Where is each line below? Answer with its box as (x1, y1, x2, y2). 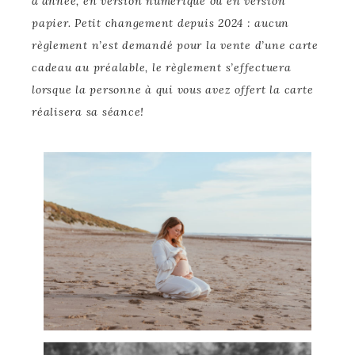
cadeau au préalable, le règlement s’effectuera (32, 59, 292, 74)
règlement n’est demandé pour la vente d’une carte (32, 37, 319, 52)
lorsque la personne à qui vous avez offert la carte (32, 82, 314, 97)
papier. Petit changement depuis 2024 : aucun (32, 15, 289, 30)
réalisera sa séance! (32, 104, 148, 119)
